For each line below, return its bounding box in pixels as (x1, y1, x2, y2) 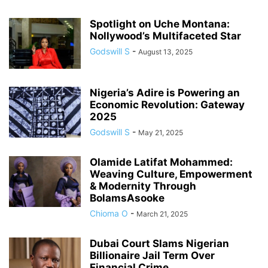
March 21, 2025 (136, 209, 188, 219)
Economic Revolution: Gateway (90, 99, 245, 111)
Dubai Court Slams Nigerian (90, 237, 229, 250)
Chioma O (90, 208, 128, 219)
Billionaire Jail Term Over (90, 249, 215, 262)
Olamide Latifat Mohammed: (90, 156, 233, 169)
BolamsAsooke (90, 192, 165, 205)
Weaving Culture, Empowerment (90, 168, 252, 181)
